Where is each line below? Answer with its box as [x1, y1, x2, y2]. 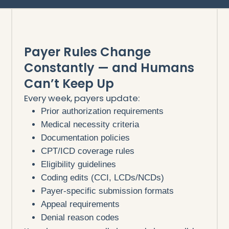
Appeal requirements [41, 199, 120, 209]
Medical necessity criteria [41, 119, 140, 129]
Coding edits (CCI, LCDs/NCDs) [41, 172, 165, 182]
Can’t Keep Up [24, 75, 114, 92]
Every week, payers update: [24, 91, 140, 104]
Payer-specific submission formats [41, 186, 174, 196]
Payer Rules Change [24, 43, 151, 60]
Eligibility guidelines [41, 159, 117, 169]
